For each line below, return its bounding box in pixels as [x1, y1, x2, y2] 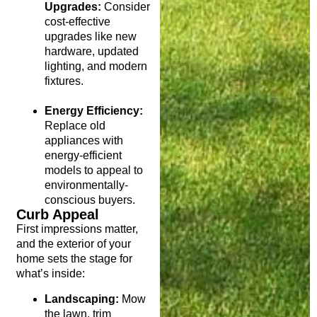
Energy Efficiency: [44, 105, 143, 117]
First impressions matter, [16, 223, 138, 236]
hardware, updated [44, 45, 139, 58]
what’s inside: [16, 267, 85, 280]
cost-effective [44, 16, 110, 28]
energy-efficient [44, 149, 122, 162]
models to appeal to [44, 164, 143, 177]
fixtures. [44, 75, 83, 88]
